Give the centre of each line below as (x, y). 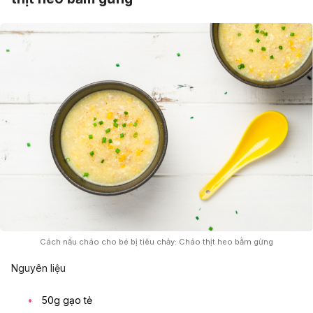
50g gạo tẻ (67, 300)
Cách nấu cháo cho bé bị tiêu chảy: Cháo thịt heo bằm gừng (156, 241)
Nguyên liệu (38, 268)
